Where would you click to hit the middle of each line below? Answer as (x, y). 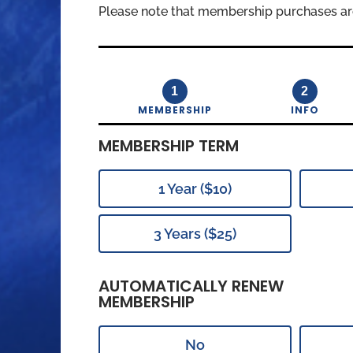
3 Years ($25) (195, 233)
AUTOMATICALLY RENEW (191, 286)
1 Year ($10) (195, 188)
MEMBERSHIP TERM (169, 145)
